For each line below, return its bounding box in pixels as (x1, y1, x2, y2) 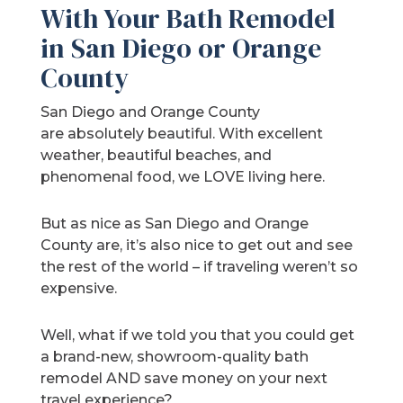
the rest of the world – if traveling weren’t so (40, 258, 359, 276)
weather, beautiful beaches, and (40, 147, 273, 165)
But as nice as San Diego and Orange (40, 215, 309, 233)
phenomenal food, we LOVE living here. (40, 168, 326, 186)
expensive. (40, 280, 118, 298)
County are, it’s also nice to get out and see (40, 237, 354, 255)
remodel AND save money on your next (40, 370, 328, 388)
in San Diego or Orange (40, 30, 322, 67)
